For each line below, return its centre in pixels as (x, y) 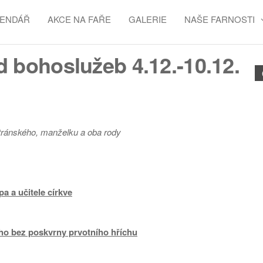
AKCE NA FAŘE (79, 19)
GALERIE (148, 19)
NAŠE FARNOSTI (220, 19)
